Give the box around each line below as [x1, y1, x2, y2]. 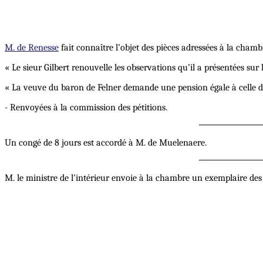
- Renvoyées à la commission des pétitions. [5, 102, 167, 113]
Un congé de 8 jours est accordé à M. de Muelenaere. [5, 137, 207, 149]
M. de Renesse [5, 42, 59, 53]
